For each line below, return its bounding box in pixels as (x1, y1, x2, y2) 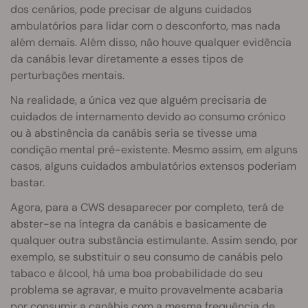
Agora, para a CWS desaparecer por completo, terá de (10, 200, 284, 215)
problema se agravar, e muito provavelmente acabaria (10, 283, 283, 298)
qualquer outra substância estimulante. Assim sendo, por (10, 233, 298, 248)
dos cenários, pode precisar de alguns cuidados (10, 2, 252, 17)
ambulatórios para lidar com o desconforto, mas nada (10, 19, 280, 34)
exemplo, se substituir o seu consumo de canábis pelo (10, 250, 283, 265)
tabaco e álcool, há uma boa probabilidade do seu (10, 266, 263, 281)
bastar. (10, 175, 45, 190)
